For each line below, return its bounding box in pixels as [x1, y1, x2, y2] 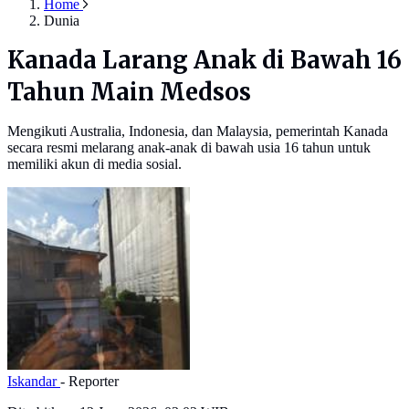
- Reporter [60, 373, 119, 390]
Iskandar [7, 373, 60, 390]
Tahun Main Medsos [7, 78, 251, 108]
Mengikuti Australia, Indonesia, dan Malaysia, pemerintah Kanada [7, 123, 388, 140]
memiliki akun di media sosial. [7, 156, 182, 173]
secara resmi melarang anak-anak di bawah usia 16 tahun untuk [7, 140, 371, 156]
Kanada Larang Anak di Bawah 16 [7, 46, 402, 76]
